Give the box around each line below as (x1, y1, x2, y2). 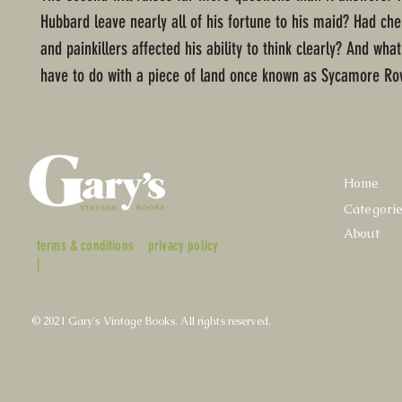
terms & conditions (37, 237, 134, 255)
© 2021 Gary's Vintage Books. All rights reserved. (31, 314, 271, 329)
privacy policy (148, 237, 219, 255)
